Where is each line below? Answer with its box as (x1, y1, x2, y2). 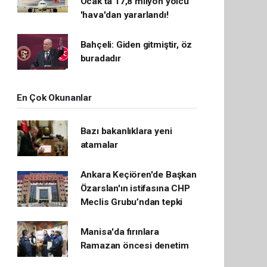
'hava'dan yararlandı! (80, 10, 169, 20)
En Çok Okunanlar (16, 92, 92, 103)
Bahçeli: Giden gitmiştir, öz (80, 39, 193, 50)
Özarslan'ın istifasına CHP (80, 183, 190, 194)
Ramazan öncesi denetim (80, 240, 189, 251)
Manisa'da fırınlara (80, 226, 159, 237)
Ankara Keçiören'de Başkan (80, 169, 197, 180)
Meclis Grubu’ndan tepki (80, 197, 183, 207)
